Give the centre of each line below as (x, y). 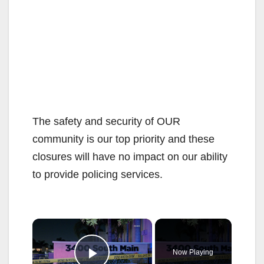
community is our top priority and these (123, 139)
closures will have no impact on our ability (130, 156)
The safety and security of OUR (106, 121)
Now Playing (193, 252)
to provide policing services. (98, 174)
